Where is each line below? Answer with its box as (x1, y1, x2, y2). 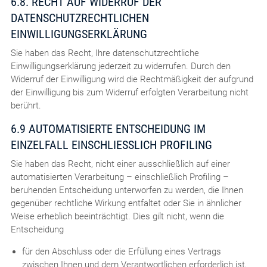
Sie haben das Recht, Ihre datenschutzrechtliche (10, 47, 199, 58)
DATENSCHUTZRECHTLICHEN (10, 10, 149, 25)
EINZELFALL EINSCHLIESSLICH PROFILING (10, 137, 212, 152)
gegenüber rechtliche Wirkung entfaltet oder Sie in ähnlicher (10, 197, 241, 209)
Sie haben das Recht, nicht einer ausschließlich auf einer (10, 158, 230, 169)
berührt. (10, 100, 41, 111)
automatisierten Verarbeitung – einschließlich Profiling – (10, 171, 229, 182)
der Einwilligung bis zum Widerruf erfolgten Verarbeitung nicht (10, 86, 249, 98)
